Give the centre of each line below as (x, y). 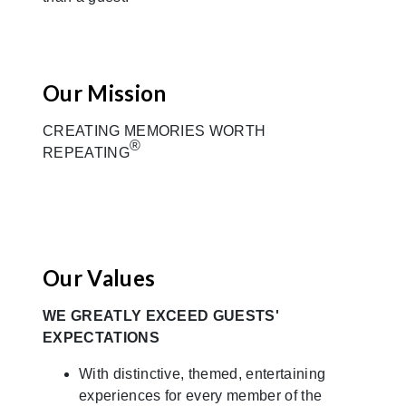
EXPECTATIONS (101, 337)
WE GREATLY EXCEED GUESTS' (161, 315)
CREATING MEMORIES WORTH (155, 130)
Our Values (99, 277)
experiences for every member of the (201, 395)
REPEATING (86, 152)
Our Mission (105, 92)
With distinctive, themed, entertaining (203, 373)
